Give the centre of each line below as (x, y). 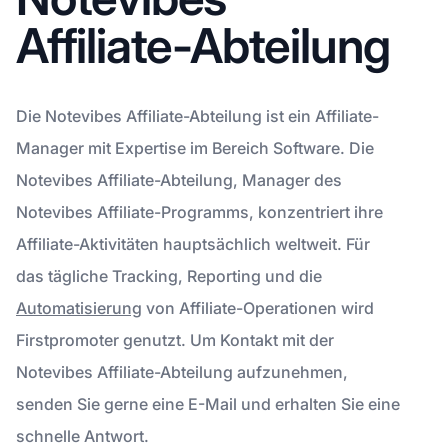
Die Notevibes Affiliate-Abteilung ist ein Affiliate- (197, 115)
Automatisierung (79, 307)
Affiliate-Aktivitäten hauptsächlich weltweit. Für (193, 243)
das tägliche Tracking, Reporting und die (169, 275)
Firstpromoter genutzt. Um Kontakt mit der (175, 339)
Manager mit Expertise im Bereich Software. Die (195, 147)
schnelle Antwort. (82, 435)
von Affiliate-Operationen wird (258, 307)
